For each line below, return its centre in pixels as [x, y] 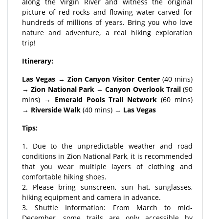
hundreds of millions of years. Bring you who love [107, 22]
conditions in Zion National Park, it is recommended [107, 156]
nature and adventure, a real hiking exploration [107, 33]
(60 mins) [175, 99]
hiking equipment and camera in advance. [91, 197]
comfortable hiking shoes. [64, 177]
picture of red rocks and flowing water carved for [107, 12]
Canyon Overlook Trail [143, 89]
